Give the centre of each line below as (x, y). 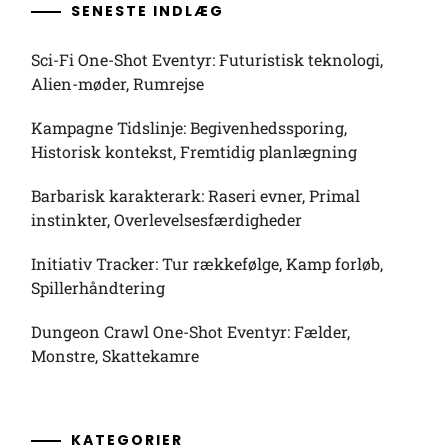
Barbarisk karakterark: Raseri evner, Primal (195, 195)
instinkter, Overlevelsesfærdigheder (166, 219)
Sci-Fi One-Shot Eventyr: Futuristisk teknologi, (206, 59)
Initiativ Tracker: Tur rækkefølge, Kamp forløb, (206, 263)
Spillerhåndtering (97, 287)
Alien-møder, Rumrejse (117, 83)
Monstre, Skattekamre (114, 355)
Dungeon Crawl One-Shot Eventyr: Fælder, (190, 331)
